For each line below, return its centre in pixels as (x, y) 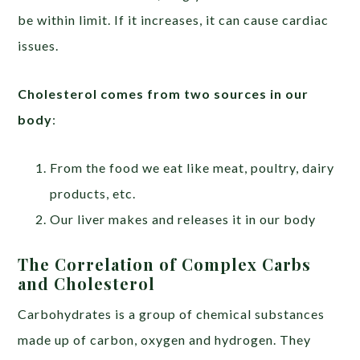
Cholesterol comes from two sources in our (164, 93)
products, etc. (93, 193)
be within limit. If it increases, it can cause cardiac (174, 19)
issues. (40, 45)
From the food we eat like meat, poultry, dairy (192, 167)
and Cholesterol (89, 283)
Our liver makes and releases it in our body (183, 219)
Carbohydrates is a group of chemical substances (172, 313)
